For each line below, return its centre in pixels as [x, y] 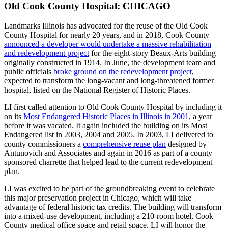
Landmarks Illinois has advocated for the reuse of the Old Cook [106, 26]
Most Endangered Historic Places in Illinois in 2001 [106, 117]
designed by [186, 144]
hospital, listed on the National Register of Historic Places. [97, 90]
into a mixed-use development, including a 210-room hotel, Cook [109, 216]
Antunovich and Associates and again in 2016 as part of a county [108, 153]
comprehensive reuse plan [124, 144]
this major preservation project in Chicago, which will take [98, 198]
